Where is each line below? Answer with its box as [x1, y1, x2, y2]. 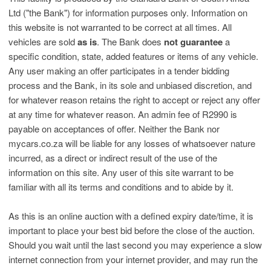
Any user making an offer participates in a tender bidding [8, 64, 229, 77]
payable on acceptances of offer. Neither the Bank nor [8, 122, 220, 135]
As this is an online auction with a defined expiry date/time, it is [8, 209, 253, 222]
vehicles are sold [8, 35, 77, 48]
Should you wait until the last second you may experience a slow [8, 238, 262, 251]
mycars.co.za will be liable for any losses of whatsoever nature [8, 137, 255, 149]
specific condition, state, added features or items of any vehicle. [8, 50, 258, 62]
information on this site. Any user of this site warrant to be [8, 166, 233, 178]
